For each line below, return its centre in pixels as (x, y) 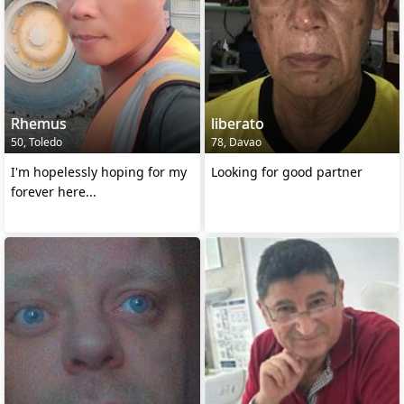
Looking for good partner (286, 171)
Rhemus (39, 123)
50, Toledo (37, 142)
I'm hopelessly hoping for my (99, 171)
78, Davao (236, 142)
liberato (237, 123)
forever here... (54, 191)
